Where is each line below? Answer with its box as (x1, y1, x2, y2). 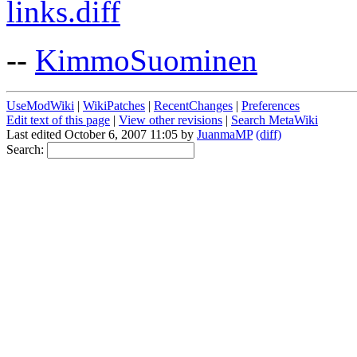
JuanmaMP (197, 127, 253, 141)
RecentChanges (154, 98, 233, 112)
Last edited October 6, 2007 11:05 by (6, 127, 197, 141)
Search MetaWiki (231, 112, 318, 127)
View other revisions (119, 112, 222, 127)
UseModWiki (6, 98, 74, 112)
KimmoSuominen (35, 42, 257, 77)
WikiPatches (83, 98, 145, 112)
